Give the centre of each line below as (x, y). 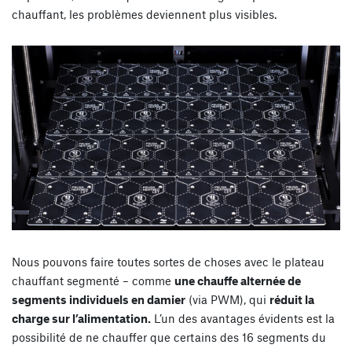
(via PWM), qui (227, 300)
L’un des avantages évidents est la (243, 319)
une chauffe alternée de (238, 281)
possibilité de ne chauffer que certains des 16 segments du (169, 337)
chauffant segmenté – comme (93, 281)
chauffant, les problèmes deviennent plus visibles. (144, 15)
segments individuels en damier (99, 300)
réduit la (292, 300)
